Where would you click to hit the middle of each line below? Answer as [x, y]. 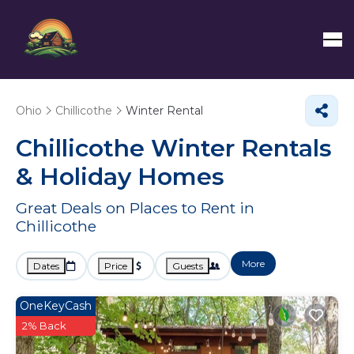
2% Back [44, 326]
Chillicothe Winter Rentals [174, 148]
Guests [188, 266]
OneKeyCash [56, 306]
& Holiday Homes [120, 177]
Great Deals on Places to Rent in [135, 208]
